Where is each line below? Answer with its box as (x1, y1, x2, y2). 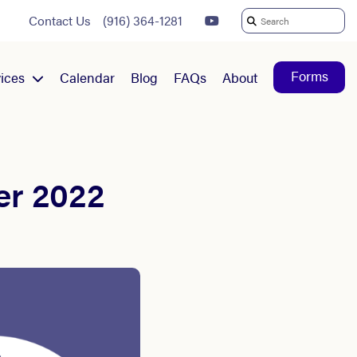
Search (241, 19, 270, 34)
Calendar (60, 67, 115, 87)
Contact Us (29, 11, 91, 29)
